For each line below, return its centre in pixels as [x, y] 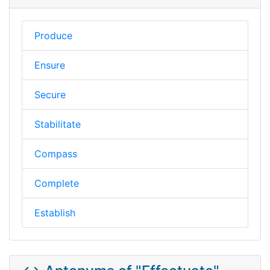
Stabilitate [58, 124]
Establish [55, 212]
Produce [53, 35]
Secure [50, 94]
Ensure [50, 65]
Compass [56, 153]
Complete [57, 183]
